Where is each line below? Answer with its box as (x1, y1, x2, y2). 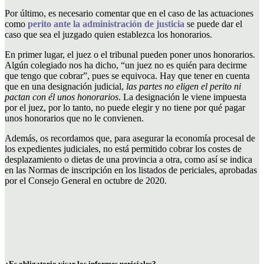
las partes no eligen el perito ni (126, 81, 241, 91)
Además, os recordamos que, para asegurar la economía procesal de (5, 133, 255, 143)
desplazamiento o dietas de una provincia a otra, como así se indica (5, 154, 252, 164)
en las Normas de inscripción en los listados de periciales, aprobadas (5, 164, 257, 175)
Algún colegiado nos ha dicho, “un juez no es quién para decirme (5, 60, 247, 70)
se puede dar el (184, 18, 242, 29)
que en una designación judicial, (5, 81, 126, 91)
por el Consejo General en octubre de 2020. (5, 175, 167, 186)
